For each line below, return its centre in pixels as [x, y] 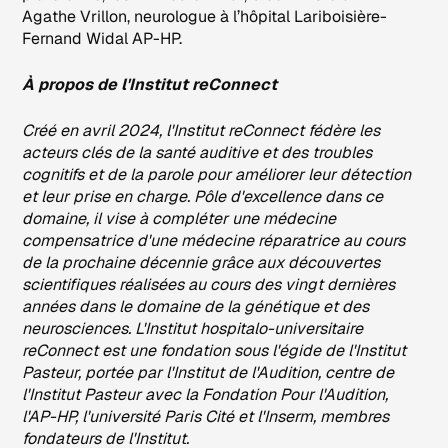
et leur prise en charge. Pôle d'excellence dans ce [203, 196]
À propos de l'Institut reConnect [150, 84]
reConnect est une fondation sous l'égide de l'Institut [214, 350]
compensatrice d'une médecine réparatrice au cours [214, 240]
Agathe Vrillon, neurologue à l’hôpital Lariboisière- [205, 16]
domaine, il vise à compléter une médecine [179, 218]
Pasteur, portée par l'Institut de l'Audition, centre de [208, 372]
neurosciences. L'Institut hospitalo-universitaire [193, 328]
